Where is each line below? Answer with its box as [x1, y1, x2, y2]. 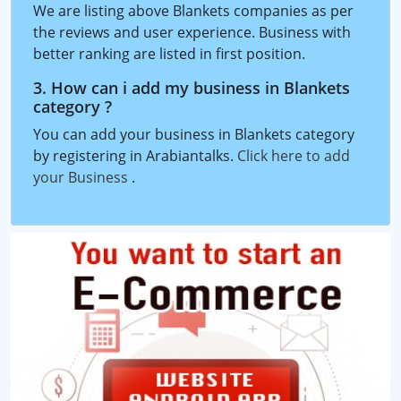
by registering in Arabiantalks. [33, 145, 237, 166]
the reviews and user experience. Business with [33, 21, 351, 42]
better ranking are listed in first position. [33, 43, 305, 64]
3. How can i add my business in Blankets [33, 76, 350, 98]
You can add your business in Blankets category [33, 124, 354, 144]
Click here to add [237, 145, 350, 166]
